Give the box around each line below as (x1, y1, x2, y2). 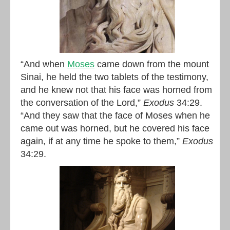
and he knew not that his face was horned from (21, 85, 212, 95)
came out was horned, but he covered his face (21, 123, 209, 133)
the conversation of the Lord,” (21, 98, 143, 108)
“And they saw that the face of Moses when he (21, 110, 210, 121)
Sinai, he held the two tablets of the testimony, (21, 72, 208, 82)
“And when (21, 59, 67, 69)
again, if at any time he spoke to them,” (21, 136, 182, 146)
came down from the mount (94, 59, 209, 69)
